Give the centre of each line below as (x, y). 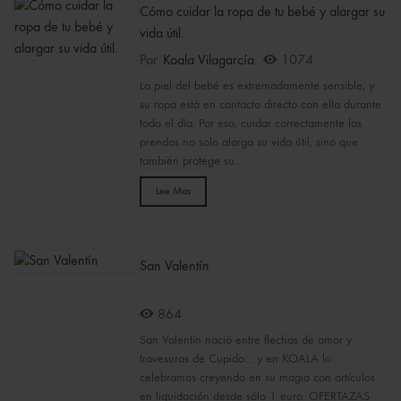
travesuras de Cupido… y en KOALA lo (235, 359)
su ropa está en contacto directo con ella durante (260, 105)
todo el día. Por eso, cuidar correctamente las (250, 124)
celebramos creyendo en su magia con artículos (257, 378)
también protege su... (191, 161)
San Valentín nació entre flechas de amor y (245, 340)
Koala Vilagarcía (208, 61)
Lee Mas (173, 192)
